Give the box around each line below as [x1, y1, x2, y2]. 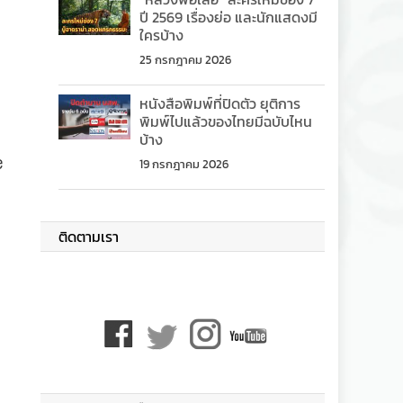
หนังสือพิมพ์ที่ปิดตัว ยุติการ [139, 93, 301, 114]
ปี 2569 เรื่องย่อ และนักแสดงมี [139, 6, 318, 28]
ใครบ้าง [139, 24, 184, 46]
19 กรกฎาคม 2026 [139, 156, 229, 173]
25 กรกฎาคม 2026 [139, 51, 232, 68]
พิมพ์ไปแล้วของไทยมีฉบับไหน [139, 111, 313, 132]
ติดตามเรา [58, 226, 120, 247]
